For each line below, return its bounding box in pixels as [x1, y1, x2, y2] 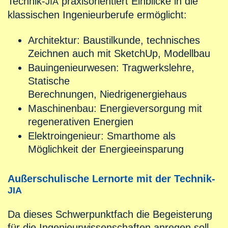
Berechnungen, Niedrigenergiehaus [28, 89, 187, 100]
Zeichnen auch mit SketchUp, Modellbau [28, 48, 210, 60]
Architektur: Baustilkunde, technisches [28, 35, 200, 46]
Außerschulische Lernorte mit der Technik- [8, 173, 215, 185]
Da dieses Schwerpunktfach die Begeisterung [8, 209, 212, 220]
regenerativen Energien [28, 116, 133, 128]
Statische [28, 75, 70, 87]
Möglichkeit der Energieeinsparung [28, 144, 184, 155]
